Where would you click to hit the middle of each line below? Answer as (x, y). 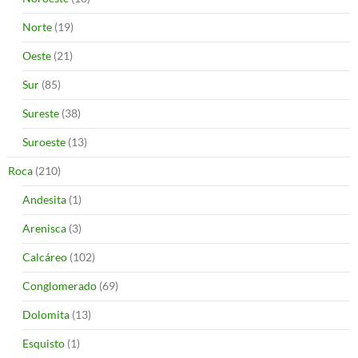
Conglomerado (60, 285)
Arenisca (44, 228)
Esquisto (44, 343)
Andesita (44, 199)
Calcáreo (45, 257)
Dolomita (46, 314)
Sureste (41, 113)
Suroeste (44, 141)
